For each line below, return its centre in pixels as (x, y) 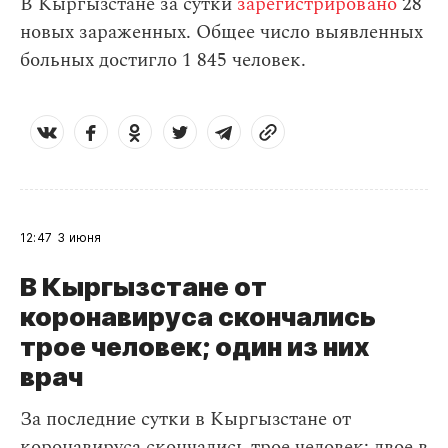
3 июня (79, 237)
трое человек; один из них (195, 346)
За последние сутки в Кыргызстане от (185, 419)
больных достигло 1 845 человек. (163, 60)
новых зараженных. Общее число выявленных (221, 32)
